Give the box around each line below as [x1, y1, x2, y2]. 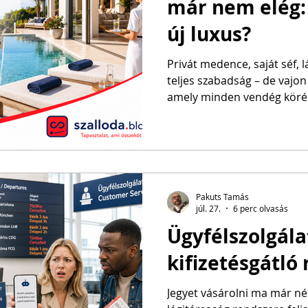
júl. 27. [196, 203, 221, 214]
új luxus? [167, 20, 251, 47]
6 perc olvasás [233, 203, 288, 214]
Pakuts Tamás [196, 190, 249, 202]
